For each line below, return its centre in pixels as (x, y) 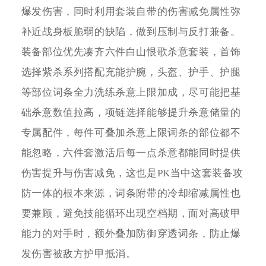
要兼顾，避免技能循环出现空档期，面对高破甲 (131, 214)
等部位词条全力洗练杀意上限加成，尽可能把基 (131, 93)
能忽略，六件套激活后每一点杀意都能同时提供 (131, 153)
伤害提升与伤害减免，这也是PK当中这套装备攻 (132, 173)
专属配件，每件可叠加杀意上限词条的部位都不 (131, 133)
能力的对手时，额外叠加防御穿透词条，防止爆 (131, 234)
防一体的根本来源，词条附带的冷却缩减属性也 (131, 194)
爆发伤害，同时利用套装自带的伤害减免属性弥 (131, 12)
